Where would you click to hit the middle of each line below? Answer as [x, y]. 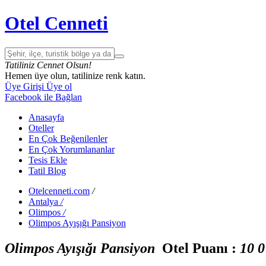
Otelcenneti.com [59, 191]
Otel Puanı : [197, 248]
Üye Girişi [24, 86]
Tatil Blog [47, 170]
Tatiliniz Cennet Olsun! [48, 65]
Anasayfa [46, 117]
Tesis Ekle [48, 160]
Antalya [43, 201]
